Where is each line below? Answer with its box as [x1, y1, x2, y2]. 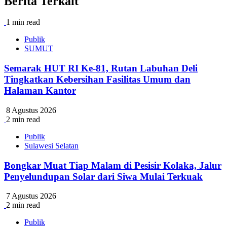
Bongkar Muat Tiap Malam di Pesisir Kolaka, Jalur [4, 160, 221, 171]
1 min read [6, 18, 40, 27]
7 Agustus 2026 [4, 192, 56, 201]
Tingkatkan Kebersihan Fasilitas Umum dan [4, 74, 191, 85]
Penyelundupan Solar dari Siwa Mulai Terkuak [4, 171, 203, 182]
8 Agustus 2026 [4, 105, 56, 115]
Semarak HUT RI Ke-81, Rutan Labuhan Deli [4, 63, 198, 74]
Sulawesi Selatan [24, 141, 79, 150]
